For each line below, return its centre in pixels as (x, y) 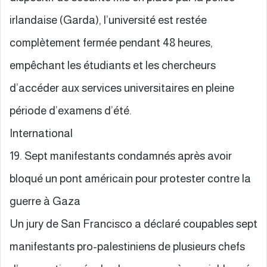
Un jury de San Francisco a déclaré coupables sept (133, 223)
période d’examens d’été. (71, 110)
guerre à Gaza (45, 201)
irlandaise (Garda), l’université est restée (108, 20)
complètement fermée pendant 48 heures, (111, 42)
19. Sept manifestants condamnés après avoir (121, 156)
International (41, 133)
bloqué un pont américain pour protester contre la (130, 178)
